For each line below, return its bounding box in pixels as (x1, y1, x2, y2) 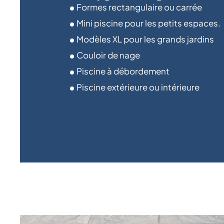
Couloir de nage (76, 49, 140, 61)
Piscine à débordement (76, 65, 169, 77)
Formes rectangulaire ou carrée (76, 1, 202, 13)
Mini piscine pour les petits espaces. (76, 17, 220, 29)
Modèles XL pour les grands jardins (76, 33, 214, 45)
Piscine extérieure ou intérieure (76, 81, 199, 93)
